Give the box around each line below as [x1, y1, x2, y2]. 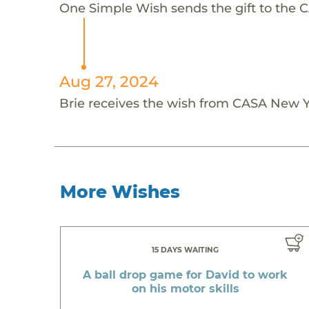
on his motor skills [131, 281, 239, 295]
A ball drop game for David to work [83, 268, 288, 281]
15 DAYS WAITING [152, 245, 219, 255]
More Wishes [60, 181, 181, 202]
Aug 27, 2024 [59, 72, 159, 90]
